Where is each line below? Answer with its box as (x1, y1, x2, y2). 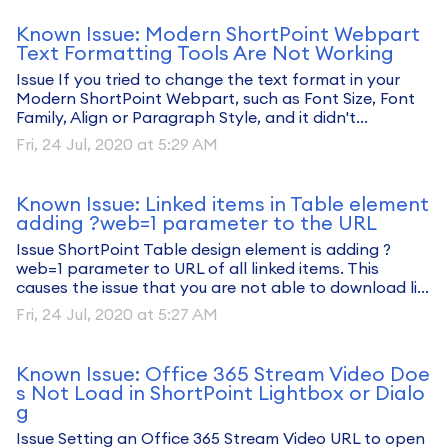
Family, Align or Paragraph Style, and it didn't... (16, 107, 368, 127)
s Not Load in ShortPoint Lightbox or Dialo (16, 380, 425, 405)
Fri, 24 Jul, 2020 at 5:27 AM (16, 304, 218, 324)
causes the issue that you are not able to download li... (16, 277, 429, 297)
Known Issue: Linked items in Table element (16, 191, 429, 216)
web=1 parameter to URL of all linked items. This (16, 258, 379, 278)
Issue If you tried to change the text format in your (16, 69, 400, 89)
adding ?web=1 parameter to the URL (16, 210, 377, 235)
